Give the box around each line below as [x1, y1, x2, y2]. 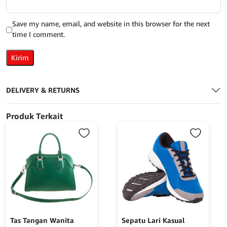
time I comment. [12, 30, 65, 39]
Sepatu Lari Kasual [122, 216, 185, 225]
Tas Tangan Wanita [10, 216, 74, 225]
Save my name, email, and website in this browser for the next [12, 19, 210, 28]
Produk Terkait [6, 111, 63, 122]
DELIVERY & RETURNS [6, 86, 80, 95]
